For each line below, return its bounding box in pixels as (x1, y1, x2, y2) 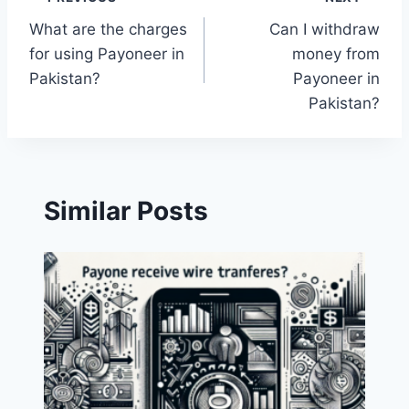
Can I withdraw (269, 19, 380, 38)
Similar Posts (44, 195, 208, 227)
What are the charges (29, 19, 187, 38)
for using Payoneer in (29, 44, 184, 63)
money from (292, 44, 380, 63)
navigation (28, 26, 159, 58)
